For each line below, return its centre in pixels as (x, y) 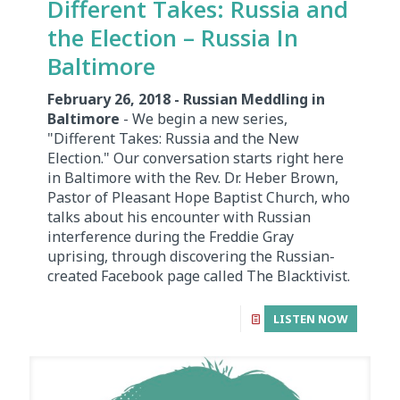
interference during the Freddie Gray (171, 237)
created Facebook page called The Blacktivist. (199, 276)
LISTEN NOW (311, 319)
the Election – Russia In (173, 38)
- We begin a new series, (204, 119)
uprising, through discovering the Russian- (191, 257)
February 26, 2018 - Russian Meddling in (186, 100)
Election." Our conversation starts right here (196, 158)
